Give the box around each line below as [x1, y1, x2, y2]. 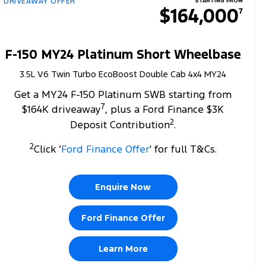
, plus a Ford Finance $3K [105, 103, 224, 116]
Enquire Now [95, 180, 151, 192]
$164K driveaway [22, 103, 102, 116]
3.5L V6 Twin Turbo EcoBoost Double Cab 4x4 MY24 [20, 68, 227, 80]
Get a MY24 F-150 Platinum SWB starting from [14, 87, 232, 101]
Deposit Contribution [70, 118, 170, 131]
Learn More [98, 242, 148, 254]
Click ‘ [33, 142, 61, 156]
